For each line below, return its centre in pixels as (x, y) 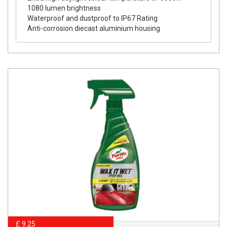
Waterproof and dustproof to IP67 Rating (93, 18)
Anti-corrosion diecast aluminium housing (94, 28)
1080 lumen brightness (64, 8)
